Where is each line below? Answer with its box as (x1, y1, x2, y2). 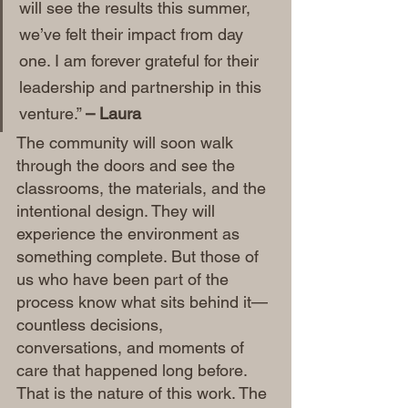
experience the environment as (16, 224, 244, 243)
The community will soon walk (16, 133, 238, 152)
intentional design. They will (16, 201, 219, 220)
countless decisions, (16, 315, 168, 334)
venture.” (19, 104, 86, 123)
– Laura (86, 104, 141, 123)
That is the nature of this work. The (16, 383, 271, 403)
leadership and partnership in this (19, 77, 266, 97)
